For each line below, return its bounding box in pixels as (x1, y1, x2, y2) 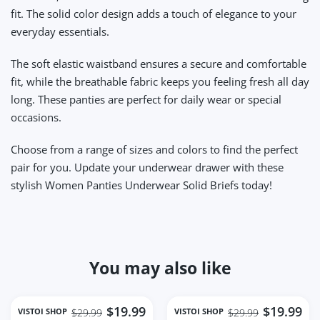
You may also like (89, 256, 231, 279)
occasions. (11, 109, 61, 124)
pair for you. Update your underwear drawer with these (11, 159, 284, 174)
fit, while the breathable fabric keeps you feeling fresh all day (11, 74, 309, 89)
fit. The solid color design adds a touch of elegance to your (11, 6, 296, 21)
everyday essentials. (11, 24, 109, 39)
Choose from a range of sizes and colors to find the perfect (11, 141, 298, 156)
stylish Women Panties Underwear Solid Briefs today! (11, 177, 272, 192)
